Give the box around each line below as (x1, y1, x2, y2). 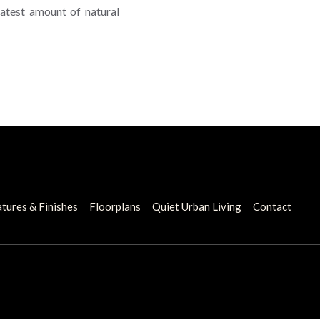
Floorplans (89, 199, 141, 213)
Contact (253, 199, 291, 213)
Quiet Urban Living (152, 199, 241, 213)
